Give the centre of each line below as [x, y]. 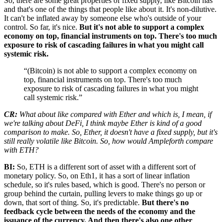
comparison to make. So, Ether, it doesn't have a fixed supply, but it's [111, 132]
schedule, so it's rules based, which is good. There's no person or [105, 185]
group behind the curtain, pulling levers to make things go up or [103, 194]
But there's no [164, 203]
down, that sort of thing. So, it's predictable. [72, 203]
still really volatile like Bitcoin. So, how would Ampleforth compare [109, 141]
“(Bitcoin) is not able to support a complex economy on [110, 71]
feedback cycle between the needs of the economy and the [100, 212]
